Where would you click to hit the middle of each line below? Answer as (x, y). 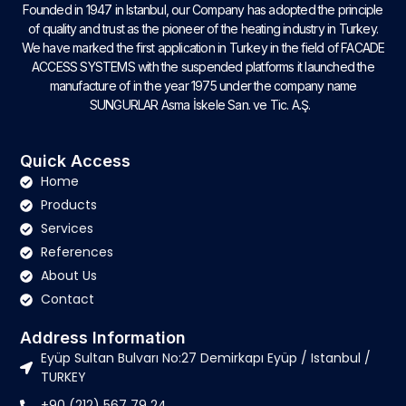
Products (68, 205)
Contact (67, 300)
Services (67, 229)
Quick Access (76, 161)
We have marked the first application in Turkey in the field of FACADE (203, 47)
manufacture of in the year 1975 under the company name (203, 85)
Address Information (103, 338)
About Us (68, 276)
